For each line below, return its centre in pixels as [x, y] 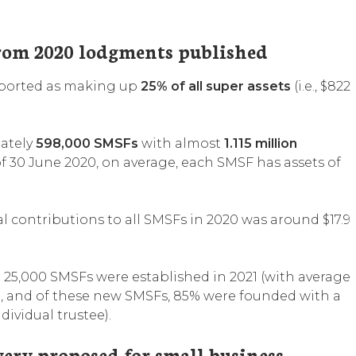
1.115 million [261, 143]
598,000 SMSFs [87, 143]
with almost [181, 143]
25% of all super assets [216, 86]
